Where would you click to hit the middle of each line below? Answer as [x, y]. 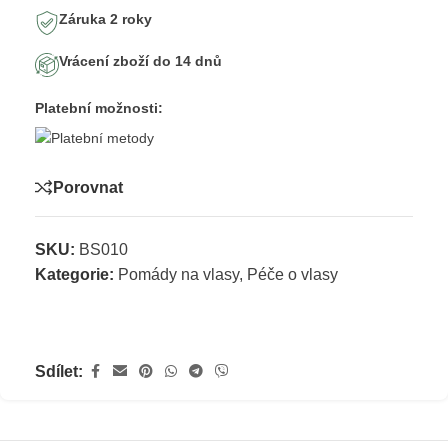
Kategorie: [74, 275]
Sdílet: [59, 372]
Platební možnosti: [99, 108]
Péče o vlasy [292, 275]
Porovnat [88, 187]
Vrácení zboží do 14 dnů [140, 61]
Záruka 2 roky [105, 19]
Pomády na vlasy [178, 275]
